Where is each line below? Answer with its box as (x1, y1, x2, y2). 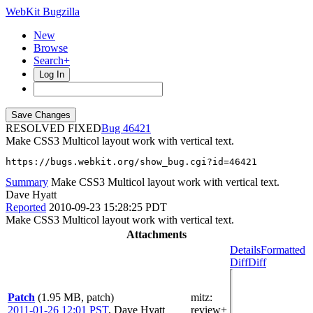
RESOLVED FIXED (6, 122, 101, 134)
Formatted (261, 244, 305, 256)
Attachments (126, 228, 187, 240)
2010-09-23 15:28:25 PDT (49, 201, 167, 213)
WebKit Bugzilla (6, 6, 80, 17)
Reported (6, 201, 46, 213)
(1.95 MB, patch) (38, 291, 114, 303)
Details (230, 244, 261, 256)
